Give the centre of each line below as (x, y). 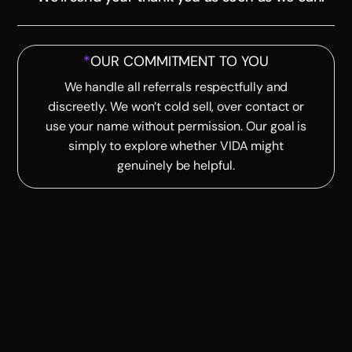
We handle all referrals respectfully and (176, 87)
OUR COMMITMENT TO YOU (180, 61)
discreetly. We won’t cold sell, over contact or (176, 106)
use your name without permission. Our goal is (176, 126)
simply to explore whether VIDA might (176, 146)
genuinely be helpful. (176, 165)
